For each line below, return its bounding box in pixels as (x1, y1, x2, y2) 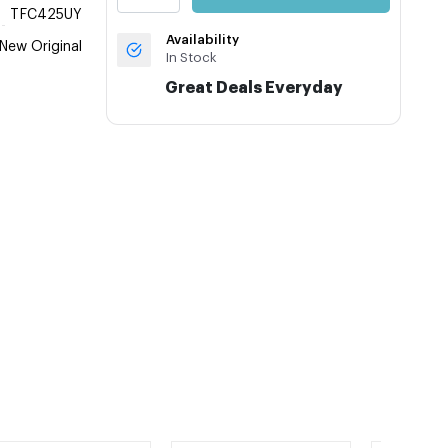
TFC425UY (10, 8, 83, 22)
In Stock (166, 51, 218, 64)
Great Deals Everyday (164, 80, 343, 96)
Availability (166, 33, 240, 46)
